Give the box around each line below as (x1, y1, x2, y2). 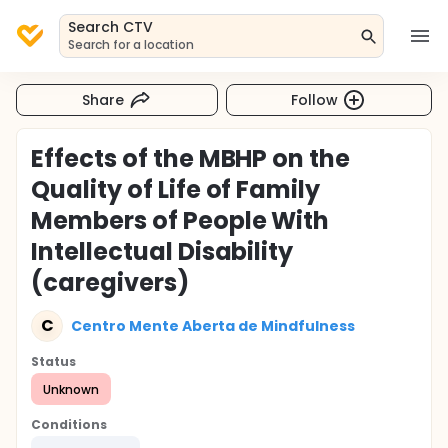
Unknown (43, 380, 99, 398)
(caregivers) (31, 266, 189, 299)
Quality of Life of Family (31, 173, 321, 206)
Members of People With (31, 204, 330, 237)
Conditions (31, 416, 107, 433)
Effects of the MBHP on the (31, 142, 351, 175)
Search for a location (68, 36, 195, 53)
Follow (291, 89, 339, 110)
